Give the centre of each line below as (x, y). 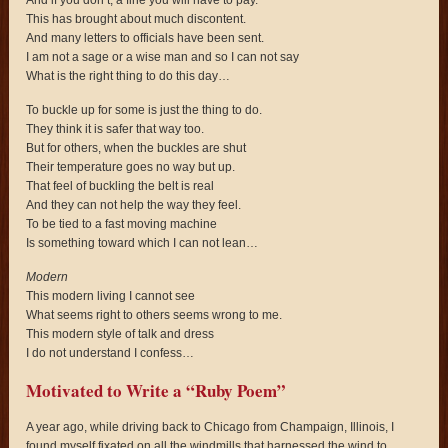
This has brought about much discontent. (136, 18)
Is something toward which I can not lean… (142, 242)
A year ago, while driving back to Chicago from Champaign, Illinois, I (210, 426)
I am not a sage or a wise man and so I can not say (163, 56)
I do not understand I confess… (110, 352)
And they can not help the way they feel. (134, 204)
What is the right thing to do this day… (128, 75)
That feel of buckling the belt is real (120, 185)
